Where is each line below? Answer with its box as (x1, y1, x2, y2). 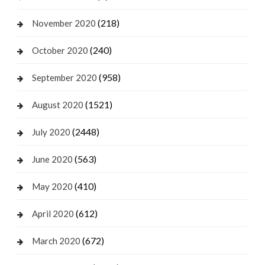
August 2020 (31, 99, 83, 110)
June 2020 (31, 153, 73, 164)
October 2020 (31, 44, 88, 56)
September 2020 (31, 72, 97, 83)
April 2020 (31, 208, 74, 219)
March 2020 (31, 235, 80, 246)
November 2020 (31, 17, 96, 28)
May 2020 (31, 180, 73, 192)
